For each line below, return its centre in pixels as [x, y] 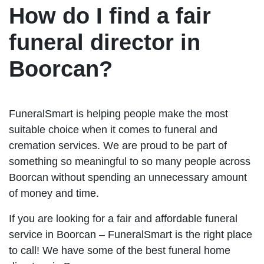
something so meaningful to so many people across [130, 161]
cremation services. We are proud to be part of [118, 145]
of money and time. [54, 193]
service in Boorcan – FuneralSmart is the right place [131, 234]
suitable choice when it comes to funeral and [113, 129]
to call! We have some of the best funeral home [120, 250]
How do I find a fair [110, 16]
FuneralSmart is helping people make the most [118, 113]
